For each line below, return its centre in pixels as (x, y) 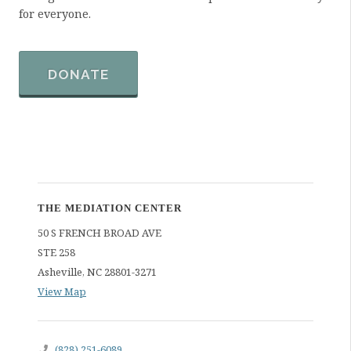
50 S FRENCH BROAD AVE (100, 233)
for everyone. (55, 14)
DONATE (78, 74)
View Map (62, 291)
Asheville (60, 272)
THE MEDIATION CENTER (110, 208)
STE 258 (56, 252)
